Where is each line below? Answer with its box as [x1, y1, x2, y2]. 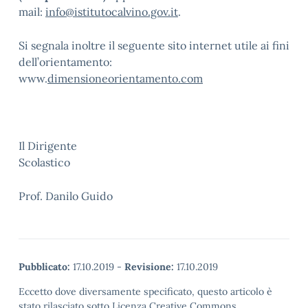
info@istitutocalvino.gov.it [45, 5, 178, 19]
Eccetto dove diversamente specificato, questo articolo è [19, 285, 272, 298]
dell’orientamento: [19, 55, 112, 69]
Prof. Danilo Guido [19, 189, 113, 203]
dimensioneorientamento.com [47, 71, 203, 85]
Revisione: [124, 261, 174, 273]
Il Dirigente [19, 139, 77, 153]
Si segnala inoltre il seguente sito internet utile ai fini [19, 38, 289, 52]
